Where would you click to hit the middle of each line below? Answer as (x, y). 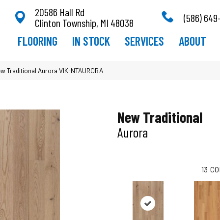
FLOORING (37, 41)
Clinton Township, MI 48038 (84, 22)
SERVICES (144, 41)
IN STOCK (91, 41)
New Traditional (160, 117)
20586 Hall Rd (59, 12)
